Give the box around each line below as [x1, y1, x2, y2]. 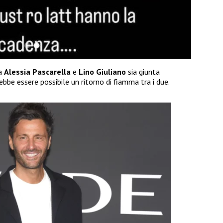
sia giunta [126, 67, 160, 77]
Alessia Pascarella [4, 67, 71, 77]
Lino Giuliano [79, 67, 126, 77]
